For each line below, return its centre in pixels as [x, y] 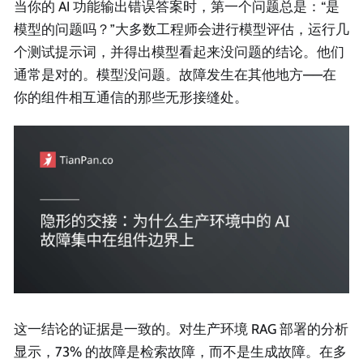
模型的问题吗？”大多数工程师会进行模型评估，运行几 [181, 30]
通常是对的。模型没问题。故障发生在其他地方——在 [175, 75]
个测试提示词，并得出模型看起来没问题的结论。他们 [179, 52]
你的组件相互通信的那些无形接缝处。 [131, 98]
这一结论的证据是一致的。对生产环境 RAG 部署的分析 [181, 329]
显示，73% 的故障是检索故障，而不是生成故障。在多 [180, 351]
